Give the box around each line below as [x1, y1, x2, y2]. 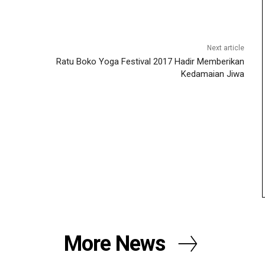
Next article [206, 43, 244, 52]
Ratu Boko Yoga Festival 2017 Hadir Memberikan [56, 56, 244, 67]
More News [63, 231, 165, 257]
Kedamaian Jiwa [180, 68, 244, 79]
